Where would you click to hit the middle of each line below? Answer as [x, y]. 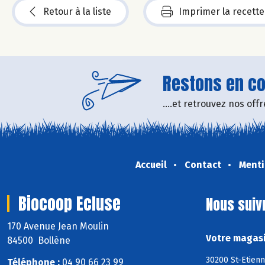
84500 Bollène [39, 241]
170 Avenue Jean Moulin [59, 227]
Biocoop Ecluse [70, 204]
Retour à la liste [77, 12]
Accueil [151, 165]
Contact [203, 165]
